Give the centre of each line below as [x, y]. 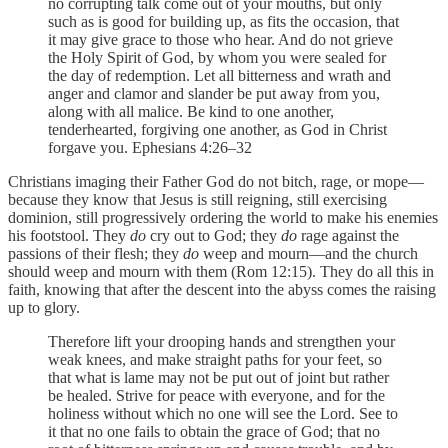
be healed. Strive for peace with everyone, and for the [216, 395]
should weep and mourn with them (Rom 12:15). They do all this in [221, 271]
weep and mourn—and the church [308, 253]
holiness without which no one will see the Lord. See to [223, 413]
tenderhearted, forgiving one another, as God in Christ [217, 129]
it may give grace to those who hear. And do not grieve [220, 39]
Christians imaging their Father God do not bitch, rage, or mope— [216, 181]
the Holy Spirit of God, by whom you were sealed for [217, 57]
